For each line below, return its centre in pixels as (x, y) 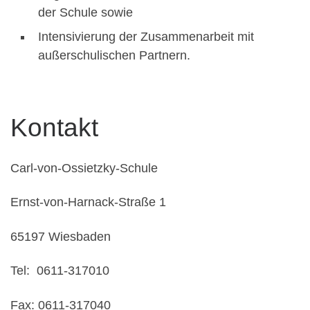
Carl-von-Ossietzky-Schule (84, 168)
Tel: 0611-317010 (60, 271)
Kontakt (54, 127)
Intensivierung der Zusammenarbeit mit (146, 37)
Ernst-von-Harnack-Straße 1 (88, 202)
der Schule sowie (85, 13)
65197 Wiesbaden (61, 236)
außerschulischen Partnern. (114, 56)
